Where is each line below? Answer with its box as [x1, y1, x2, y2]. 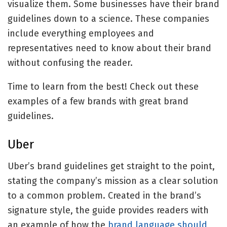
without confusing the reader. [8, 57, 135, 69]
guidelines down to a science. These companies [8, 13, 209, 25]
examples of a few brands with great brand [8, 96, 188, 107]
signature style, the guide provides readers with [8, 205, 209, 216]
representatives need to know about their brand [8, 43, 211, 54]
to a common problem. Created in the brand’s [8, 190, 201, 202]
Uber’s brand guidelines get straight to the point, [8, 161, 215, 172]
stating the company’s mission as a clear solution [8, 175, 218, 187]
